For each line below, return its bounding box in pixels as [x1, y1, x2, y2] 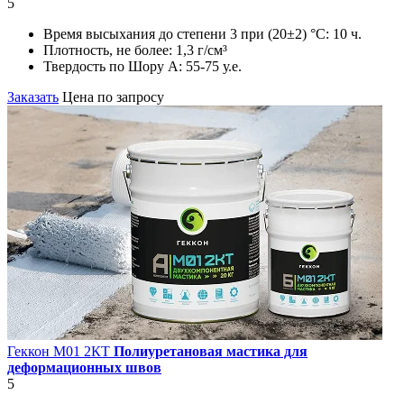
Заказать [7, 89, 59, 106]
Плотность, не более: [43, 42, 176, 59]
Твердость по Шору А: [43, 59, 186, 75]
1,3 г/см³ [176, 42, 227, 59]
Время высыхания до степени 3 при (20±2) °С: [43, 26, 333, 42]
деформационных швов [7, 360, 161, 376]
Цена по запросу [62, 89, 164, 106]
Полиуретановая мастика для [114, 344, 308, 360]
